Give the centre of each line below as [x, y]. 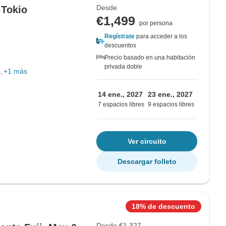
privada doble [123, 67]
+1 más [15, 71]
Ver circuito [147, 141]
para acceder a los [161, 36]
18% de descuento [163, 206]
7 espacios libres [121, 104]
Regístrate [120, 36]
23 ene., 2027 [170, 94]
